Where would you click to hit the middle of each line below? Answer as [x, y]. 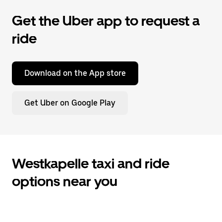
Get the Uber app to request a [106, 21]
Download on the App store [75, 73]
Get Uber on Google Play [70, 103]
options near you [65, 181]
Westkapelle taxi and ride [91, 164]
